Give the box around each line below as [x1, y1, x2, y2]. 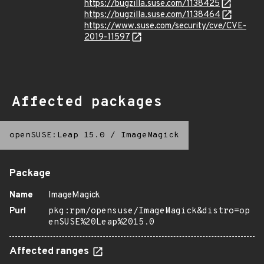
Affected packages [12, 94, 162, 111]
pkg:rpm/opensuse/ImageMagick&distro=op [48, 206, 250, 217]
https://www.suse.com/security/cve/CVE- [84, 21, 246, 32]
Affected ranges [9, 245, 91, 258]
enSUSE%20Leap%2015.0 [48, 217, 154, 228]
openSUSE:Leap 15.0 [9, 130, 105, 140]
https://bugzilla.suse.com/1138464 [84, 9, 220, 21]
